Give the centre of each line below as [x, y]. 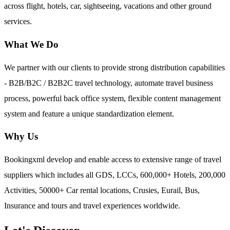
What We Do [31, 44]
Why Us [21, 137]
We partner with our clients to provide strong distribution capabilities [114, 67]
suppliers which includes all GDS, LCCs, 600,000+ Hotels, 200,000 [115, 175]
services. [18, 22]
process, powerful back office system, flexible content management [112, 98]
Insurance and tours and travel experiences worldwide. [92, 205]
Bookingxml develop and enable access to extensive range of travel [113, 159]
